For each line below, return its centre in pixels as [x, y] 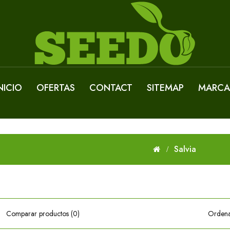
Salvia [185, 149]
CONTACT [111, 88]
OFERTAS [56, 88]
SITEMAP [165, 88]
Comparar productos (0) [43, 214]
